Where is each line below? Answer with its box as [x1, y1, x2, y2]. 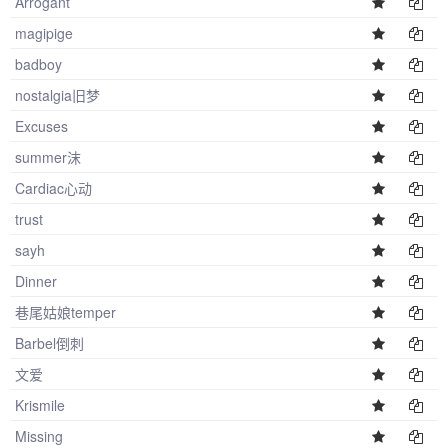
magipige [15, 23, 73, 43]
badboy [15, 54, 62, 74]
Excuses [15, 116, 68, 136]
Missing [15, 426, 63, 446]
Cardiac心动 [15, 178, 92, 198]
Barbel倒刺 [15, 333, 84, 353]
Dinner [15, 271, 57, 291]
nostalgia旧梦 [15, 85, 100, 105]
